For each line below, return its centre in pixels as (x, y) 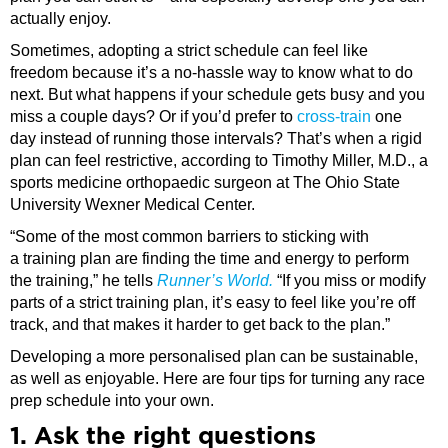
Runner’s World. (217, 281)
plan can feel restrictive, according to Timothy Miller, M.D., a (219, 161)
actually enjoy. (60, 19)
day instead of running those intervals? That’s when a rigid (216, 139)
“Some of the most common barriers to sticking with (189, 237)
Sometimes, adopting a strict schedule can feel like (189, 51)
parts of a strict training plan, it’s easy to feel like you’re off (212, 303)
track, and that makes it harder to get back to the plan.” (200, 325)
